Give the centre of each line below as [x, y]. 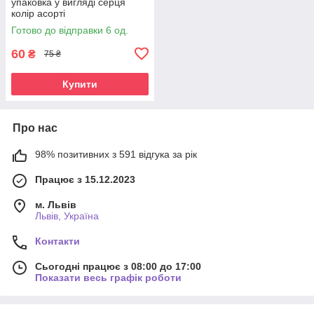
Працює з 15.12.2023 [85, 179]
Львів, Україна [67, 216]
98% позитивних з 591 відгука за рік [116, 154]
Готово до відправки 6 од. [70, 30]
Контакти [57, 241]
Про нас [35, 128]
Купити [80, 84]
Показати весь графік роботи [108, 277]
